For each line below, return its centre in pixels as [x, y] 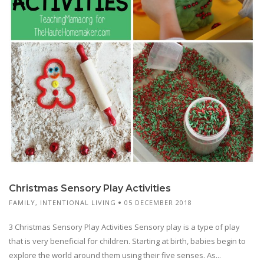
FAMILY [22, 202]
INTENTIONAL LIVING [78, 202]
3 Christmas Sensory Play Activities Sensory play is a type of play [124, 227]
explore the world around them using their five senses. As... [115, 255]
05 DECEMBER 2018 [158, 202]
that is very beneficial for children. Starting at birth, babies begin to [127, 241]
